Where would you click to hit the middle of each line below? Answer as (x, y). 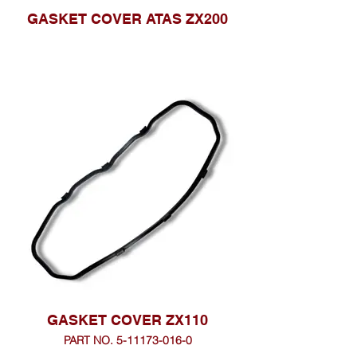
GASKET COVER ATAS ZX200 (127, 19)
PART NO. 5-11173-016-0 (127, 340)
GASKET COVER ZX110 (127, 320)
